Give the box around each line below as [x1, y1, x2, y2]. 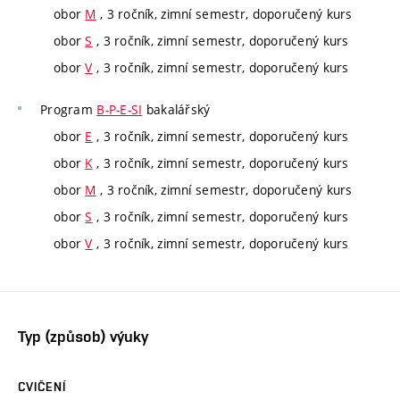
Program [40, 101, 97, 119]
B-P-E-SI [96, 101, 143, 119]
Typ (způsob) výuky [18, 326, 148, 346]
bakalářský [142, 101, 211, 119]
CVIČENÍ [18, 379, 66, 394]
